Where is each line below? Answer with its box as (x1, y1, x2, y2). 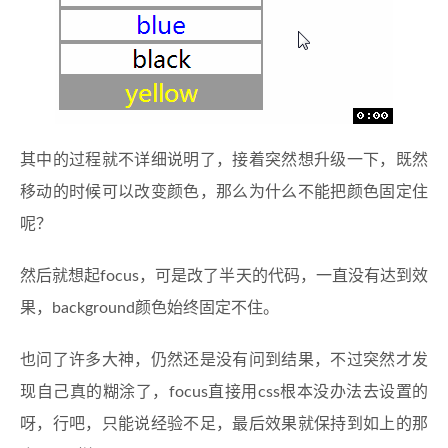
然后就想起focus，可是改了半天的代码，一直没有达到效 (20, 268, 428, 284)
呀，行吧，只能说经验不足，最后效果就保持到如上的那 (20, 416, 428, 432)
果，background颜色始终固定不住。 (20, 300, 279, 316)
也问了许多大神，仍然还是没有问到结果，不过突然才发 (20, 352, 428, 368)
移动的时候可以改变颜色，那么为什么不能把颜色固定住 (20, 184, 428, 200)
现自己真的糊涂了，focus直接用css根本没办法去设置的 (20, 384, 428, 400)
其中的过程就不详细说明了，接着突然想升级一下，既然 (20, 152, 428, 168)
